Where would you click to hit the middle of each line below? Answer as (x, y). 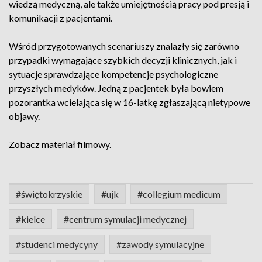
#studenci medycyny (57, 244)
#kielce (30, 219)
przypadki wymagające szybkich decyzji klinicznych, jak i (123, 60)
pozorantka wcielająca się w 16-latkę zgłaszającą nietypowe (130, 102)
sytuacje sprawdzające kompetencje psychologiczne (113, 74)
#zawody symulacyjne (160, 244)
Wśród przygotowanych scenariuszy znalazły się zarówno (124, 46)
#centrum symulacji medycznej (125, 219)
